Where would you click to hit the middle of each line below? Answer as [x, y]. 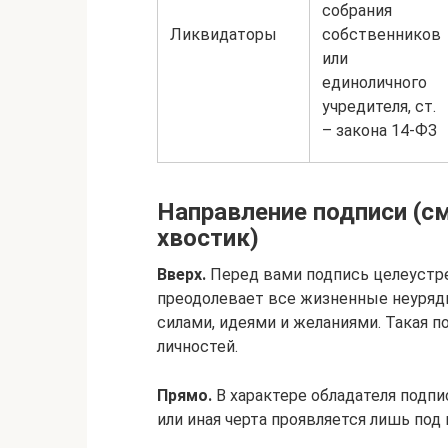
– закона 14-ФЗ [379, 130]
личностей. [197, 346]
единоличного [374, 82]
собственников [381, 34]
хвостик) [208, 238]
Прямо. [184, 395]
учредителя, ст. [379, 106]
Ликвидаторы [223, 34]
